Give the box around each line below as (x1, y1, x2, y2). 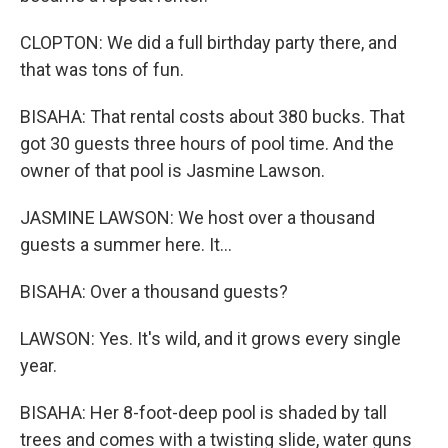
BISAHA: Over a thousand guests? (20, 281, 288, 302)
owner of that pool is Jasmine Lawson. (20, 160, 325, 181)
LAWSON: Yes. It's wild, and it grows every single (20, 328, 401, 349)
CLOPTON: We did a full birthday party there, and (20, 32, 397, 53)
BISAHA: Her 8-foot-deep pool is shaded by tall (20, 402, 387, 423)
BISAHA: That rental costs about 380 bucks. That (20, 106, 405, 127)
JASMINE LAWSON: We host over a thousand (20, 207, 375, 228)
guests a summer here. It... (20, 234, 232, 255)
